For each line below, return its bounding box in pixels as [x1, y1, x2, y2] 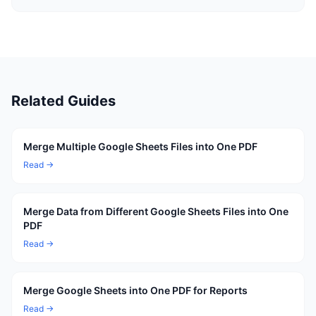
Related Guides [11, 92, 116, 109]
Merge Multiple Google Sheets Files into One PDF [23, 140, 257, 152]
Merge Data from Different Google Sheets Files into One [23, 205, 288, 217]
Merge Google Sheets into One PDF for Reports [23, 284, 248, 296]
